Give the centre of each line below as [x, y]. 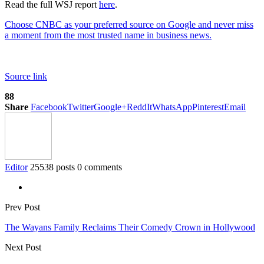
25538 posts [52, 167]
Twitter [80, 107]
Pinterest [208, 107]
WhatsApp [172, 107]
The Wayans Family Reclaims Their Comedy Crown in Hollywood [130, 227]
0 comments [100, 167]
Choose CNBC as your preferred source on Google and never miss [129, 24]
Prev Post [22, 207]
